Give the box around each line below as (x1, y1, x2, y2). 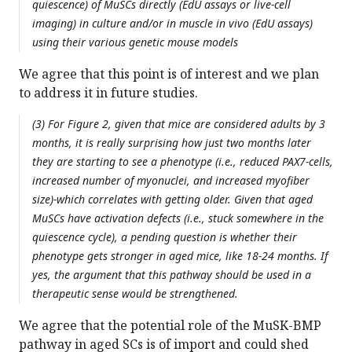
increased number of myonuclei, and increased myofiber (32, 173, 310, 189)
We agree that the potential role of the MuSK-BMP (19, 317, 321, 335)
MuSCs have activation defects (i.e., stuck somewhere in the (32, 211, 324, 226)
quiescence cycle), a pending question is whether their (32, 229, 297, 245)
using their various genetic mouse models (32, 35, 238, 50)
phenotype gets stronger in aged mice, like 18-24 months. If (32, 248, 328, 264)
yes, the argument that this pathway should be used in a (32, 267, 311, 283)
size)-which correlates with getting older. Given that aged (32, 192, 313, 207)
